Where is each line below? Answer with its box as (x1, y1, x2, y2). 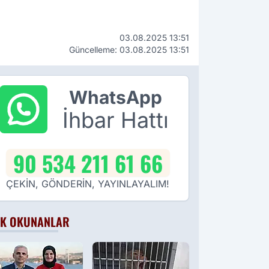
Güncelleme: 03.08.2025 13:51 (69, 44, 189, 55)
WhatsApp (68, 86, 162, 109)
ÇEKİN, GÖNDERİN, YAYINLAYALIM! (6, 178, 169, 190)
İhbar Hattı (62, 107, 169, 134)
